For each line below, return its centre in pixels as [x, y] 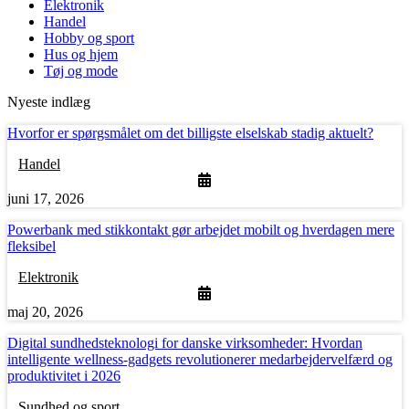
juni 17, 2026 [46, 199]
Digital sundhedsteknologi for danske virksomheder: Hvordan [185, 343]
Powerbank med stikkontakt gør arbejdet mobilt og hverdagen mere [201, 230]
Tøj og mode [81, 71]
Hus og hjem [81, 55]
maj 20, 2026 [45, 312]
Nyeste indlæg [49, 102]
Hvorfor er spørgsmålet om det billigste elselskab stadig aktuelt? [190, 133]
